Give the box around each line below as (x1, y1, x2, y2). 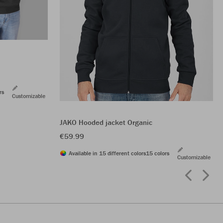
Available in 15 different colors (69, 149, 146, 157)
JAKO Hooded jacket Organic (60, 117, 152, 127)
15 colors (146, 149, 169, 157)
